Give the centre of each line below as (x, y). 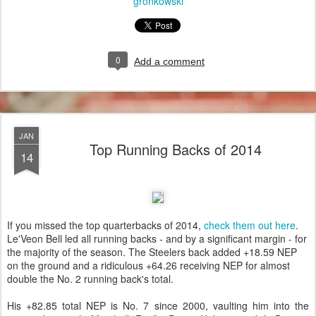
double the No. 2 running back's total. (90, 279)
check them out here (250, 225)
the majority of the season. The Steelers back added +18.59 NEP (152, 252)
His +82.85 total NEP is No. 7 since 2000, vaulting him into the (158, 306)
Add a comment (169, 62)
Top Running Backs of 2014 (176, 150)
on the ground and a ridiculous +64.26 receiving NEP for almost (148, 266)
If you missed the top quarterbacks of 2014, (105, 225)
